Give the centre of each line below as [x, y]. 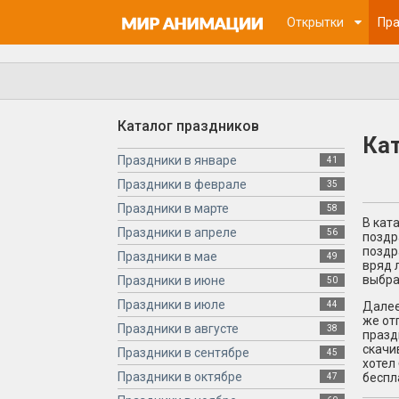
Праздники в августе [178, 329]
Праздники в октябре [180, 377]
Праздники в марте [173, 208]
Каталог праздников [188, 126]
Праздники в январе [177, 160]
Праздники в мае [167, 256]
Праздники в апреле [177, 232]
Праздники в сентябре [183, 353]
